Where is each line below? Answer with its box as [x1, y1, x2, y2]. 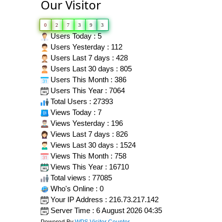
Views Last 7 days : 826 [49, 129, 128, 138]
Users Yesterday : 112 [49, 42, 122, 51]
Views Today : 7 [49, 108, 102, 116]
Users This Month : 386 [49, 75, 126, 84]
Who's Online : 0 [49, 184, 104, 193]
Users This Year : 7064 [49, 86, 125, 95]
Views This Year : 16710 [49, 162, 129, 171]
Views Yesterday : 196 [49, 118, 123, 127]
